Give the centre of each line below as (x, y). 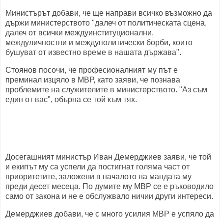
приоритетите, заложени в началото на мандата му (98, 176)
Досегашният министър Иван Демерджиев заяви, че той (108, 157)
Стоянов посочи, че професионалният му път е (92, 70)
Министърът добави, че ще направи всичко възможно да (109, 13)
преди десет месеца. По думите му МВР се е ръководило (110, 186)
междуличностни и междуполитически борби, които (99, 43)
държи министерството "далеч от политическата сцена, (106, 23)
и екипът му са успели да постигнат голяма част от (97, 166)
